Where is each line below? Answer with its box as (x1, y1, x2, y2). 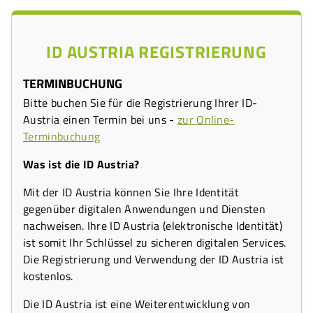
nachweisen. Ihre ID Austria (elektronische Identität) (23, 217, 282, 234)
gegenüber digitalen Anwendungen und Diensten (23, 200, 266, 217)
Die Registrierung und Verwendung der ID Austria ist (23, 250, 284, 268)
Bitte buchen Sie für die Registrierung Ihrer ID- (23, 94, 258, 111)
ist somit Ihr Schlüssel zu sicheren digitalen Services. (23, 233, 286, 251)
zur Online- (177, 110, 235, 128)
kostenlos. (23, 267, 73, 284)
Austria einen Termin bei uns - (23, 110, 177, 128)
